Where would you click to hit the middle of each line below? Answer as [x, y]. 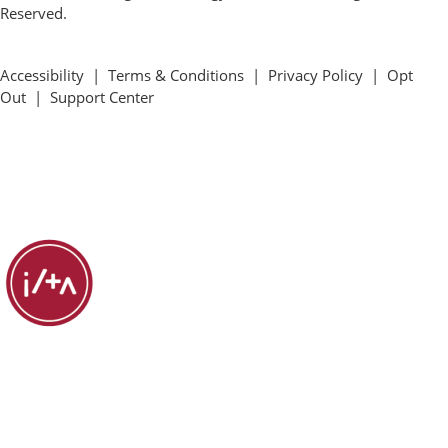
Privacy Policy [315, 75]
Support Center [102, 97]
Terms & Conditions [176, 75]
